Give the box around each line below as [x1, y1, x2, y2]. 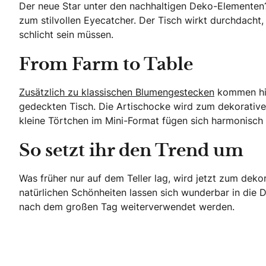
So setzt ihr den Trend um [19, 142, 243, 160]
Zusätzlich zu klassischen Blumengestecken [19, 85, 214, 99]
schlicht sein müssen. [19, 27, 113, 41]
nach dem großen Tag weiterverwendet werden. [19, 199, 235, 213]
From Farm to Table [19, 56, 193, 74]
